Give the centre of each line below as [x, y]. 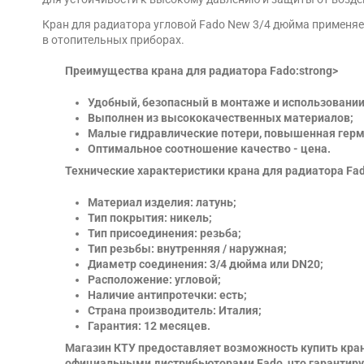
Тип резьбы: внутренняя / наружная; [187, 248]
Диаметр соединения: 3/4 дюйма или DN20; [206, 264]
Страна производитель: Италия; [175, 310]
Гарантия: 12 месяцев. [149, 325]
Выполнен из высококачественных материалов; [221, 117]
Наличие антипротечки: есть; [167, 295]
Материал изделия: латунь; [162, 202]
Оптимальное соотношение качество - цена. [209, 148]
